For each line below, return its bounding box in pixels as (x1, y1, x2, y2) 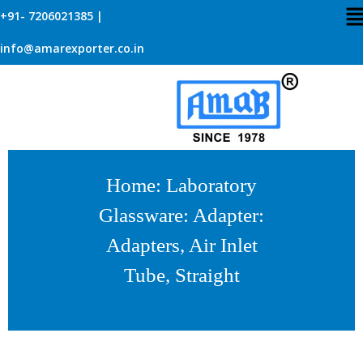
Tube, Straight (123, 264, 240, 286)
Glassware (99, 204, 183, 226)
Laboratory (166, 174, 257, 196)
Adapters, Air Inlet (105, 234, 258, 256)
